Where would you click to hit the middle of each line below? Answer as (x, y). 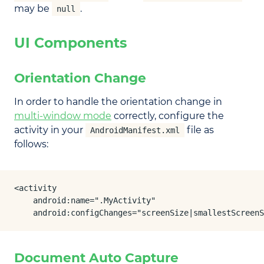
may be (33, 9)
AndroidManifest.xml (135, 131)
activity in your (50, 130)
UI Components (70, 43)
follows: (31, 144)
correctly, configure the (168, 116)
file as (199, 130)
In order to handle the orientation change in (118, 102)
